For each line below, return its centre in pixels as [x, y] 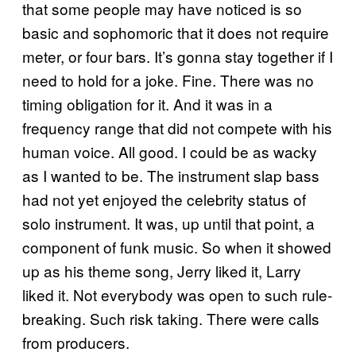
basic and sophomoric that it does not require [176, 32]
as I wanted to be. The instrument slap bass [171, 175]
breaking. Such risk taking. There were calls [171, 318]
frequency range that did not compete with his [177, 127]
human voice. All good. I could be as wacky [170, 151]
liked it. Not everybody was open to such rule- [177, 294]
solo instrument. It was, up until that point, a [168, 222]
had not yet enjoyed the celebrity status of [164, 199]
